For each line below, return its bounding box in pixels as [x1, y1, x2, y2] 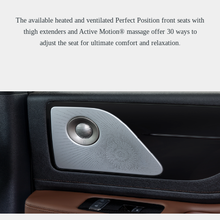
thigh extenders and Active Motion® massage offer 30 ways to [23, 27, 197, 35]
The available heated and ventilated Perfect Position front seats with [16, 16, 204, 24]
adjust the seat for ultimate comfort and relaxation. [39, 39, 181, 47]
